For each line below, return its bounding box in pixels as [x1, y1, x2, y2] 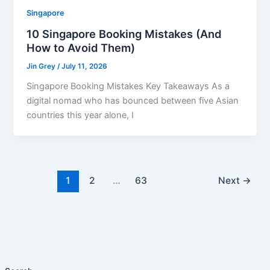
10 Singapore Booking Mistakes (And [27, 27, 222, 41]
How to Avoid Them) [27, 41, 136, 55]
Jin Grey [27, 62, 58, 71]
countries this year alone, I [27, 109, 134, 121]
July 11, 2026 [61, 62, 108, 71]
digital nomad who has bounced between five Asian [27, 95, 239, 106]
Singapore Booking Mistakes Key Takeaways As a [27, 80, 230, 92]
